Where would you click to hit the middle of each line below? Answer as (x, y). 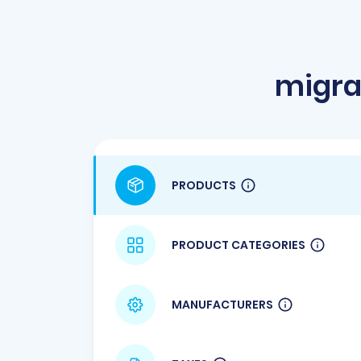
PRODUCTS (204, 185)
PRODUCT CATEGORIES (239, 245)
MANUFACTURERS (222, 304)
